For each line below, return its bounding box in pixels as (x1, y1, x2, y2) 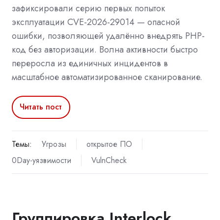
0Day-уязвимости (12, 154, 71, 166)
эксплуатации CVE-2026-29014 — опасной (12, 15, 180, 28)
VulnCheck (91, 154, 127, 166)
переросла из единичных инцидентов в (12, 56, 168, 70)
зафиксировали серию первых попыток (12, 1, 165, 15)
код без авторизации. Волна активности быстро (12, 43, 198, 56)
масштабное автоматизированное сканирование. (12, 70, 202, 83)
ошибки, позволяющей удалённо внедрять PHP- (12, 29, 205, 42)
